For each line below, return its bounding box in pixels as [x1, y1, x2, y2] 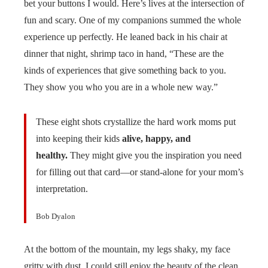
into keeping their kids [36, 133, 122, 144]
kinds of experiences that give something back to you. [24, 65, 226, 76]
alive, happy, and [122, 133, 191, 144]
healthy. [36, 150, 68, 161]
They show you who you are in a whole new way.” [24, 82, 218, 93]
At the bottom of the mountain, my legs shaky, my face [24, 244, 230, 255]
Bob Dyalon [36, 212, 75, 221]
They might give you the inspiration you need [68, 150, 242, 161]
